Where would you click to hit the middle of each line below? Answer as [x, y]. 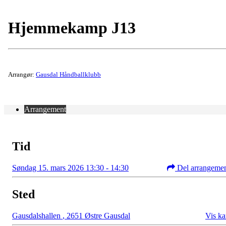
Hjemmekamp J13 [72, 28]
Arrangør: [22, 74]
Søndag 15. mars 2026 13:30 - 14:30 [70, 167]
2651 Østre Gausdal [97, 215]
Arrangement [45, 109]
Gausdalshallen [37, 215]
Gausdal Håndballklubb [68, 74]
